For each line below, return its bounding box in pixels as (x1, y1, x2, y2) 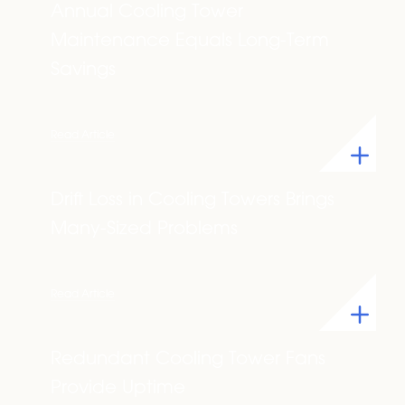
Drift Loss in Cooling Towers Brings (51, 192, 334, 210)
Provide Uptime (51, 380, 185, 398)
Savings (51, 61, 116, 80)
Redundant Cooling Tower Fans (51, 351, 325, 369)
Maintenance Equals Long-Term (51, 33, 329, 51)
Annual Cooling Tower (51, 4, 243, 22)
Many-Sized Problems (51, 221, 238, 239)
